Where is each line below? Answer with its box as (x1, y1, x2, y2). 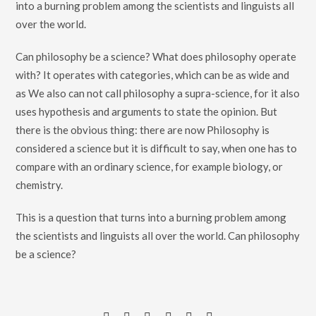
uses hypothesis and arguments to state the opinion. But (16, 105, 278, 118)
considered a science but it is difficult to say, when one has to (16, 142, 298, 154)
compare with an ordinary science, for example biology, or (16, 160, 284, 173)
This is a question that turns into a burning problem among (16, 211, 287, 224)
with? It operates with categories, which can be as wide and (16, 68, 290, 81)
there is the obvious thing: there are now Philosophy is (16, 123, 270, 136)
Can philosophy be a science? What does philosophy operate (16, 50, 297, 63)
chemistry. (16, 178, 63, 191)
